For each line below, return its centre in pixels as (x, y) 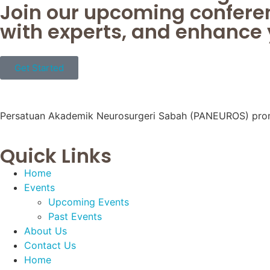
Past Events (75, 216)
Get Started (39, 68)
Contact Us (50, 245)
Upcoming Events (89, 202)
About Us (46, 231)
